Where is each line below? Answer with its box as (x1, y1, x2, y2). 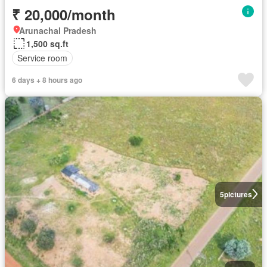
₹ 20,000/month (12, 4, 116, 24)
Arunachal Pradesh (19, 24, 97, 36)
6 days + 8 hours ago (12, 74, 82, 85)
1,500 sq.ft (26, 37, 69, 49)
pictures (223, 188, 252, 200)
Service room (17, 52, 67, 64)
